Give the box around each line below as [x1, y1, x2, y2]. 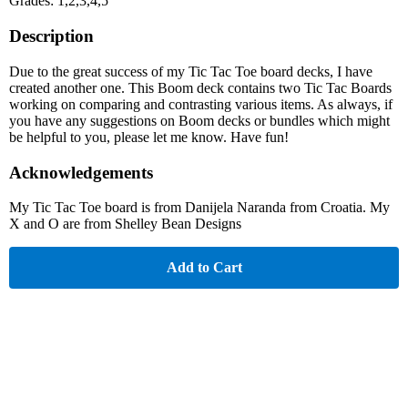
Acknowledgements [9, 162, 153, 182]
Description [9, 26, 94, 46]
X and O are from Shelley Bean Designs [9, 216, 241, 232]
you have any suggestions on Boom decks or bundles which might [9, 112, 390, 128]
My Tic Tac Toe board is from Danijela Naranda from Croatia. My [9, 199, 390, 216]
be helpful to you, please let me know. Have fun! [9, 128, 289, 145]
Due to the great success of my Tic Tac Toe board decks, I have [9, 63, 372, 79]
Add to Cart [166, 260, 242, 276]
